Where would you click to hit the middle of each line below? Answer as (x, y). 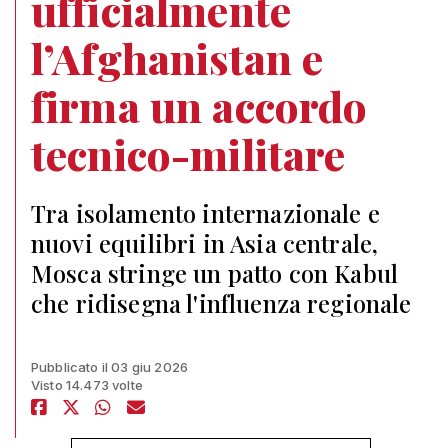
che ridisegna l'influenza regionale (221, 303)
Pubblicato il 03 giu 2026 (109, 367)
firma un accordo (199, 106)
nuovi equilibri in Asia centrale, (205, 243)
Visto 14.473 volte (87, 385)
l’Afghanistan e (177, 58)
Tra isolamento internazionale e (205, 213)
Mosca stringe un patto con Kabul (215, 273)
